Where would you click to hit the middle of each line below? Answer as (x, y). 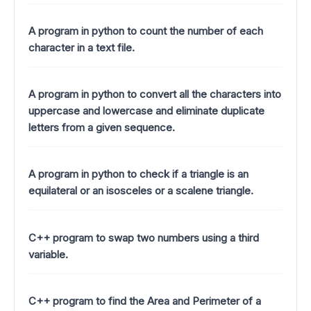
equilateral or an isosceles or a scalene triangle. (141, 191)
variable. (48, 254)
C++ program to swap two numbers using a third (144, 237)
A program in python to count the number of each (146, 31)
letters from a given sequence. (102, 128)
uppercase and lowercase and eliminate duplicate (146, 111)
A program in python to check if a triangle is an (138, 174)
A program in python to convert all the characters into (155, 94)
